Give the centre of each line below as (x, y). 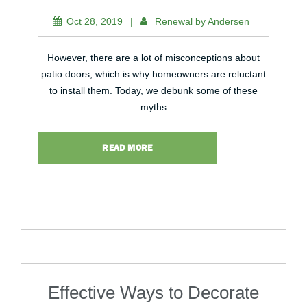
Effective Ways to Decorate (153, 293)
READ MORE (127, 148)
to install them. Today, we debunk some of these (153, 90)
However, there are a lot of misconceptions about (153, 58)
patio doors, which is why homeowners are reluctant (153, 74)
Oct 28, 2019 (95, 21)
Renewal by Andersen (202, 21)
